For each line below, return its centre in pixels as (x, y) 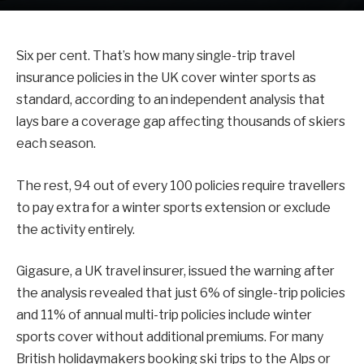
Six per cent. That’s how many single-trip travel (156, 56)
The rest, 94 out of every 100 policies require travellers (181, 185)
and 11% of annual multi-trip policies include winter (164, 315)
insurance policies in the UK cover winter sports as (166, 78)
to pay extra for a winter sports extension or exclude (173, 207)
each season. (56, 143)
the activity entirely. (76, 229)
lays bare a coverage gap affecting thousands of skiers (181, 121)
